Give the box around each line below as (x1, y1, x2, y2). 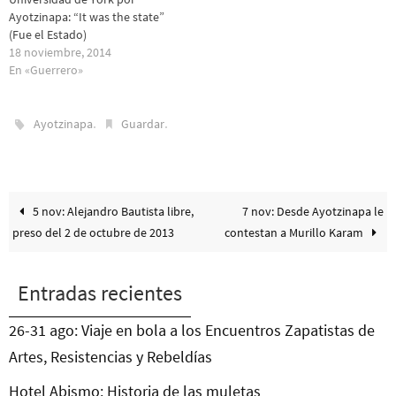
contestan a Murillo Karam (224, 225, 366, 241)
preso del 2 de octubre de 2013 (12, 225, 175, 241)
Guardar (121, 116, 165, 133)
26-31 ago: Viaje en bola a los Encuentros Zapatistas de (9, 320, 375, 341)
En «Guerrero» (9, 62, 83, 79)
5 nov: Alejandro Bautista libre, (30, 203, 194, 220)
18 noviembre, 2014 (9, 44, 111, 61)
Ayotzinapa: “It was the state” (9, 9, 164, 26)
